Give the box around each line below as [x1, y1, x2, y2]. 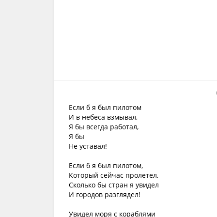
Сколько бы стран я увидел [69, 180, 159, 189]
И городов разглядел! [69, 190, 140, 199]
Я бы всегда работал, [69, 122, 139, 131]
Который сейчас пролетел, [69, 170, 158, 180]
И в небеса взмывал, [69, 112, 138, 122]
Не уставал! [69, 141, 107, 151]
